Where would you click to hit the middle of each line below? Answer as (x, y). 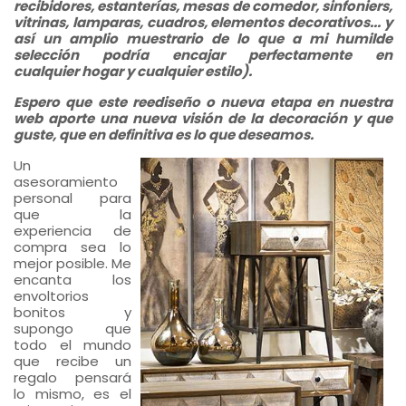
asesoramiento (66, 181)
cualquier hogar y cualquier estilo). (133, 71)
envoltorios (51, 295)
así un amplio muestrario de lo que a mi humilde (203, 38)
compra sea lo (72, 246)
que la (72, 214)
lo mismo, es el (72, 393)
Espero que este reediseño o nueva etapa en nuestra (203, 101)
